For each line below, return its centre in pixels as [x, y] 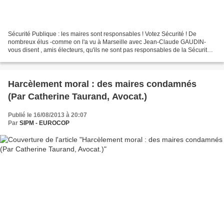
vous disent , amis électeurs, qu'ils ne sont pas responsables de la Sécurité [109, 50]
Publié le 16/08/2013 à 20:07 [47, 115]
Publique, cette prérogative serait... [55, 58]
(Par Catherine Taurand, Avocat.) [77, 96]
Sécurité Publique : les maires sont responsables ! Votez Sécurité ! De [102, 34]
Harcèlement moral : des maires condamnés [102, 84]
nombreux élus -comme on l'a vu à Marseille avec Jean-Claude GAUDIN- [107, 42]
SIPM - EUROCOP [44, 123]
